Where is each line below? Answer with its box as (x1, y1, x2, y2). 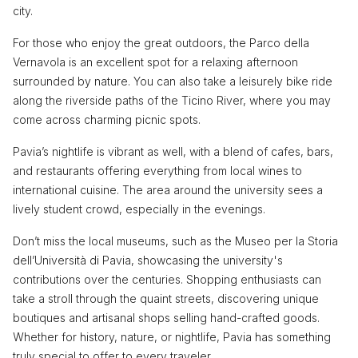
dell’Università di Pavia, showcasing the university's (13, 253, 283, 267)
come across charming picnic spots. (13, 112, 201, 126)
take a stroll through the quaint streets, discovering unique (13, 291, 319, 305)
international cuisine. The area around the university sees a (13, 182, 323, 197)
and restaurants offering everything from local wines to (13, 163, 302, 177)
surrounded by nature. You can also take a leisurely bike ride (13, 74, 332, 88)
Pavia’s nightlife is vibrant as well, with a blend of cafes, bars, (13, 144, 333, 158)
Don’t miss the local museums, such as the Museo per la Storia (13, 233, 338, 248)
